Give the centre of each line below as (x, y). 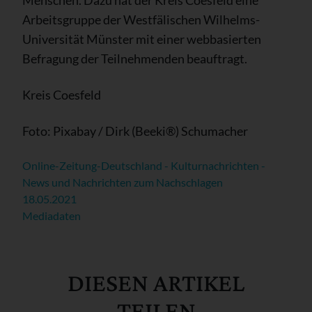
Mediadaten (52, 216)
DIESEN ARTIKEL (156, 283)
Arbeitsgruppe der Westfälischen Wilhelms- (141, 20)
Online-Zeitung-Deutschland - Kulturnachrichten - (144, 166)
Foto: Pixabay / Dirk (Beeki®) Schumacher (137, 131)
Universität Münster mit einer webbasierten (142, 39)
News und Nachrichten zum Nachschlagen (123, 182)
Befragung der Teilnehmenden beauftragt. (135, 59)
